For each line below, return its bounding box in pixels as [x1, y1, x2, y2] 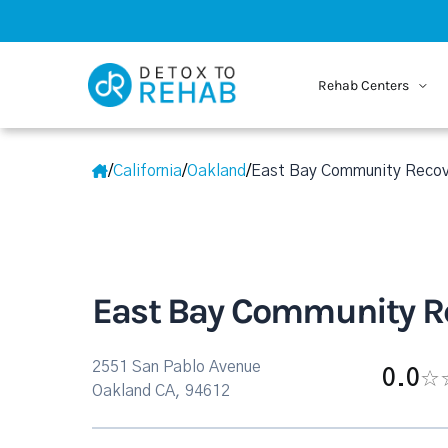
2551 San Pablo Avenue [92, 359, 261, 375]
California [113, 163, 182, 179]
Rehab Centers [317, 76, 412, 94]
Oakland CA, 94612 [92, 383, 230, 399]
